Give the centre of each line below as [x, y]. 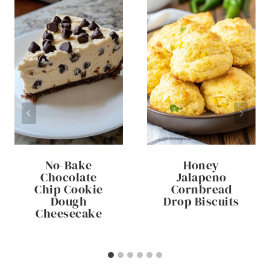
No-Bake [69, 165]
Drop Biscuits [201, 201]
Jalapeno [201, 177]
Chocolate [69, 177]
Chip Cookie [69, 189]
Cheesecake [69, 213]
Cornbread [201, 189]
